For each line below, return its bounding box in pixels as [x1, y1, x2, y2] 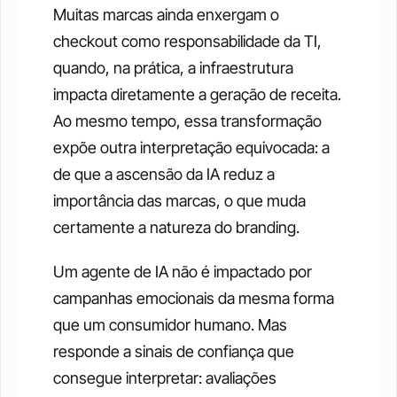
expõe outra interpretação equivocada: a [53, 138, 330, 158]
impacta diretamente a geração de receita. [53, 85, 341, 105]
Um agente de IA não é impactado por [53, 262, 312, 282]
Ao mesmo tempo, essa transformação [53, 112, 322, 131]
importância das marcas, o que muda [53, 191, 306, 211]
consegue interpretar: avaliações [53, 369, 276, 388]
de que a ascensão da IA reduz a [53, 165, 275, 184]
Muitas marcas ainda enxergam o [53, 5, 279, 25]
